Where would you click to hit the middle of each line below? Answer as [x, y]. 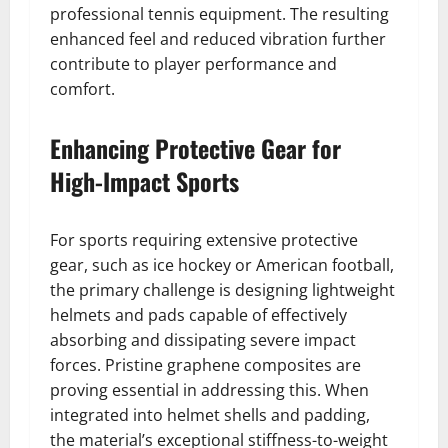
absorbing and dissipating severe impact [203, 340]
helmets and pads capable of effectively [198, 315]
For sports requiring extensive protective [204, 240]
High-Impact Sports [144, 181]
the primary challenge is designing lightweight [222, 290]
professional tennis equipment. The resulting [219, 14]
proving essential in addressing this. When [209, 390]
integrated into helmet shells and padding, [210, 415]
